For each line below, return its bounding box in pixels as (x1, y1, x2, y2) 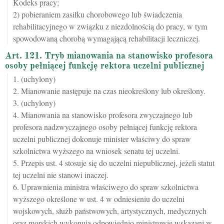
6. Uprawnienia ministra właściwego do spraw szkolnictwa (13, 181, 198, 192)
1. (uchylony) (13, 73, 55, 84)
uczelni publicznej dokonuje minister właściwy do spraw (13, 133, 191, 144)
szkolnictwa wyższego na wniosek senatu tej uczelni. (13, 145, 180, 156)
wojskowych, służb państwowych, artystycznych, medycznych (13, 205, 206, 216)
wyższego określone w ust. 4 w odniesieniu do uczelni (13, 193, 184, 204)
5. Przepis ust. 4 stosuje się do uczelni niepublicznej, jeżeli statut (13, 157, 214, 168)
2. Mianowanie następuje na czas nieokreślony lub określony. (13, 85, 205, 96)
